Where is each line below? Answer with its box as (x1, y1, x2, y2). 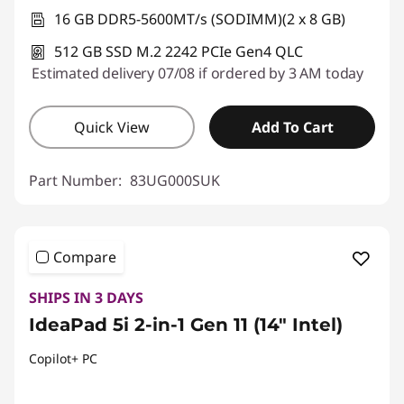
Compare (53, 246, 116, 267)
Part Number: (29, 170, 125, 190)
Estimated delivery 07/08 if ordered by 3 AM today (32, 62, 364, 83)
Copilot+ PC (29, 349, 97, 367)
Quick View (74, 116, 150, 137)
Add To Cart (251, 116, 334, 137)
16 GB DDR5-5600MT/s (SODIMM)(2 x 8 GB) (54, 8, 345, 29)
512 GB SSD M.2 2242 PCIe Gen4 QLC (54, 41, 303, 61)
